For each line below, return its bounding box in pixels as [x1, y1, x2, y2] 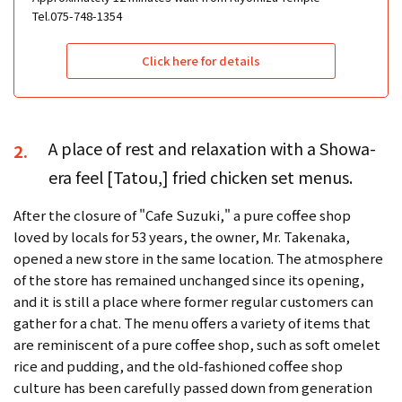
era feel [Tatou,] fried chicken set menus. [48, 165, 353, 189]
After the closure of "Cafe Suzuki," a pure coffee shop [13, 205, 351, 225]
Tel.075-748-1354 [32, 7, 122, 25]
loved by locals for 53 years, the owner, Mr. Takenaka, [13, 227, 350, 247]
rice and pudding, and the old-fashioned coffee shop [13, 356, 343, 376]
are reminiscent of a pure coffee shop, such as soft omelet [13, 335, 380, 354]
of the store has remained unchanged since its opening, [13, 270, 364, 290]
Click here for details [142, 52, 260, 70]
